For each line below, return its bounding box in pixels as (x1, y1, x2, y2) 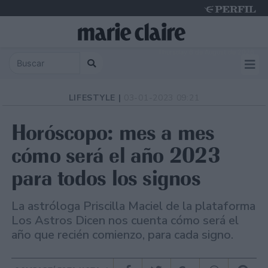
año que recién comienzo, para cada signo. (11, 227, 233, 243)
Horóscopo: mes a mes (11, 119, 215, 147)
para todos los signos (11, 165, 200, 192)
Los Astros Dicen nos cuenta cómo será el (11, 212, 239, 229)
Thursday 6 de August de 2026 (158, 48, 254, 56)
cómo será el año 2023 (11, 142, 220, 169)
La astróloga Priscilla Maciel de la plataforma (11, 198, 255, 215)
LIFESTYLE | (68, 92, 124, 104)
